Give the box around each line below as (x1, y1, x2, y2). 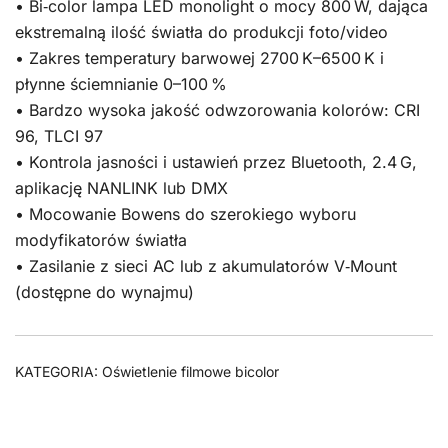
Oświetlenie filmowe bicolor (102, 362, 279, 380)
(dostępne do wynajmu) (15, 281, 194, 302)
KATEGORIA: (15, 362, 102, 380)
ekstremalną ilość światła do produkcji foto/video (15, 21, 388, 42)
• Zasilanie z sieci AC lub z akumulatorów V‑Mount (15, 255, 397, 276)
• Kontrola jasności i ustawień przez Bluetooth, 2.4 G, (15, 151, 417, 172)
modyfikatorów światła (15, 229, 187, 250)
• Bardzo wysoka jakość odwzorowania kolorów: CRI (15, 99, 420, 120)
